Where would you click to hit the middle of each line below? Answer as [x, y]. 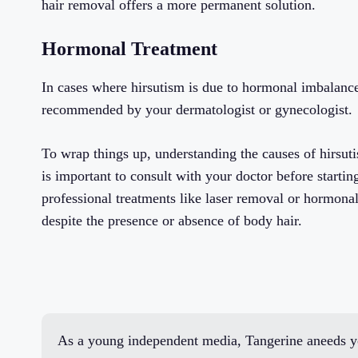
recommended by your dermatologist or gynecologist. [197, 110]
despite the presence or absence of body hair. [172, 221]
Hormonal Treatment [129, 49]
